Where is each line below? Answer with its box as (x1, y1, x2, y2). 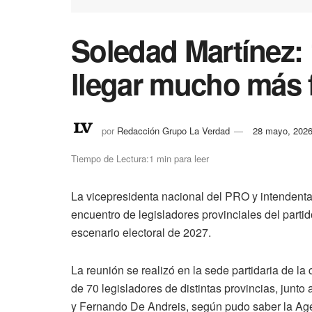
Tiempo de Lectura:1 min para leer (71, 152, 209, 166)
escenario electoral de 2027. (71, 224, 211, 241)
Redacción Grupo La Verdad (117, 123, 230, 137)
